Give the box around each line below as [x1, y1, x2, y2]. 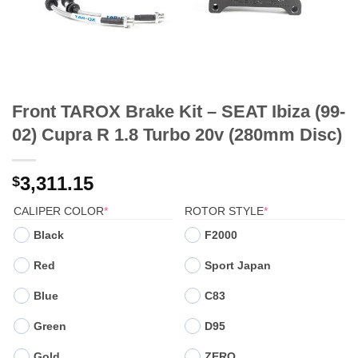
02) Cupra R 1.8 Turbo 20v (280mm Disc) [12, 125, 342, 145]
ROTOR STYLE [185, 205, 264, 217]
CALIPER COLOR [14, 205, 104, 217]
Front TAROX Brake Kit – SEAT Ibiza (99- [12, 101, 345, 121]
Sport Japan [205, 259, 271, 272]
